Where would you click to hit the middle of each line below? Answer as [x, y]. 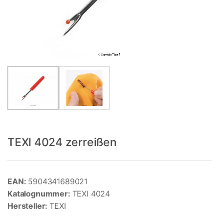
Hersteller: [29, 206]
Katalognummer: [40, 194]
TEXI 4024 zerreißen [62, 142]
